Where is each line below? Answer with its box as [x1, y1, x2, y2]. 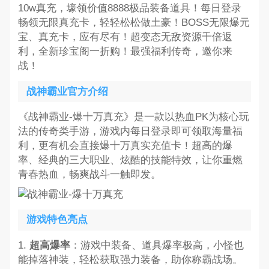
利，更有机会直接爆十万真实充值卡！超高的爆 [17, 140, 232, 152]
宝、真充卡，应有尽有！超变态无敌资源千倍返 [17, 31, 232, 43]
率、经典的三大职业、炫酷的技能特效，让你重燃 [17, 154, 243, 166]
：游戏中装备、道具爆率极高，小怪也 [70, 240, 244, 251]
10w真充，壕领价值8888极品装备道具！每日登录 [17, 2, 241, 14]
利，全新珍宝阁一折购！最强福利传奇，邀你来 [17, 46, 232, 58]
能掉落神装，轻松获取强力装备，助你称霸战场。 [17, 254, 243, 265]
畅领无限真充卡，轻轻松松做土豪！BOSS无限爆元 [17, 17, 250, 29]
